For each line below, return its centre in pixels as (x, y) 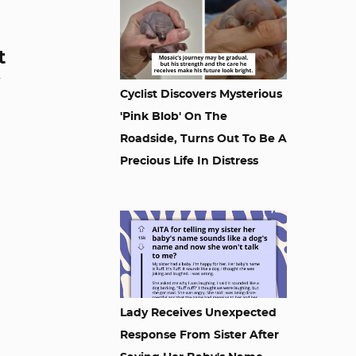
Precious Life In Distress (189, 161)
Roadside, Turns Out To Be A (203, 139)
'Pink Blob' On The (174, 117)
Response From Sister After (199, 335)
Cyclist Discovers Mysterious (201, 95)
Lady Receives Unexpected (198, 313)
